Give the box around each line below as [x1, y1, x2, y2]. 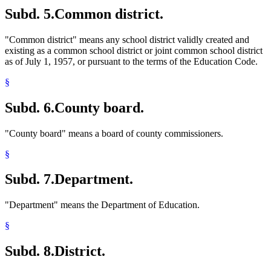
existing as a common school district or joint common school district [5, 45, 263, 56]
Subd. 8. [5, 243, 54, 260]
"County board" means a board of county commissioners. [5, 128, 223, 139]
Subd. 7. [5, 171, 54, 188]
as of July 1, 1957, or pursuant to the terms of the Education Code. [5, 56, 258, 67]
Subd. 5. [5, 5, 54, 22]
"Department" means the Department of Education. [5, 200, 200, 211]
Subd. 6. [5, 99, 54, 116]
